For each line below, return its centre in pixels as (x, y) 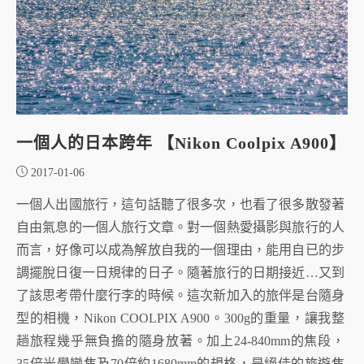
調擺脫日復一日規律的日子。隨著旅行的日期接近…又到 (180, 272)
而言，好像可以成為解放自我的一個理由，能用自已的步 (180, 249)
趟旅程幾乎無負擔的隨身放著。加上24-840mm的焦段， (180, 340)
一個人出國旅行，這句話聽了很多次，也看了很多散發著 (180, 204)
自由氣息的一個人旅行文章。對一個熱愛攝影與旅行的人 (180, 227)
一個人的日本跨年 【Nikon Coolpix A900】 (181, 143)
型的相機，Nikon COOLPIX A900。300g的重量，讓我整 (180, 318)
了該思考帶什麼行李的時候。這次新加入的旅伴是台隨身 (180, 295)
